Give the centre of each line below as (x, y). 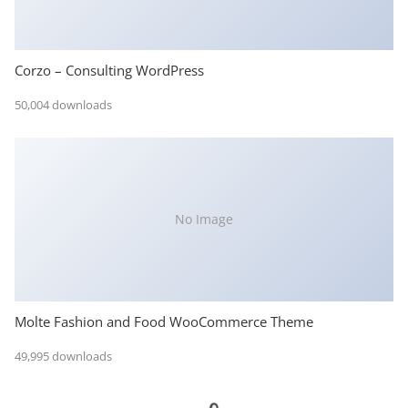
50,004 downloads (63, 104)
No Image (204, 219)
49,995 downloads (63, 356)
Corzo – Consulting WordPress (109, 71)
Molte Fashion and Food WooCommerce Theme (164, 321)
